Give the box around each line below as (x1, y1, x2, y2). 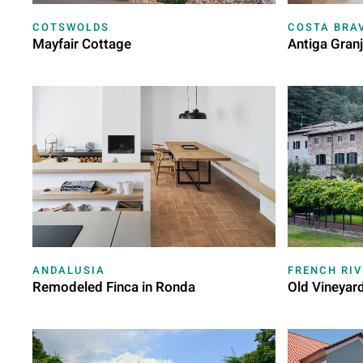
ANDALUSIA (32, 263, 105, 279)
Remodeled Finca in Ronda (32, 277, 195, 298)
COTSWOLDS (32, 19, 109, 35)
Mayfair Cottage (32, 33, 131, 54)
